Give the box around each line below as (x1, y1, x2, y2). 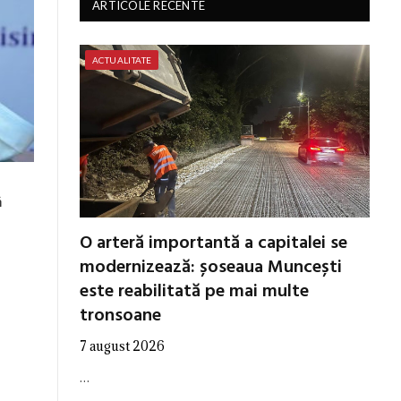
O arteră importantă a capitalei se (80, 228, 347, 258)
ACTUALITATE (92, 55, 152, 65)
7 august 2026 (80, 337, 165, 354)
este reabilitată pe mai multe (80, 277, 309, 306)
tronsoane (80, 301, 161, 330)
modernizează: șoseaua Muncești (80, 252, 342, 282)
